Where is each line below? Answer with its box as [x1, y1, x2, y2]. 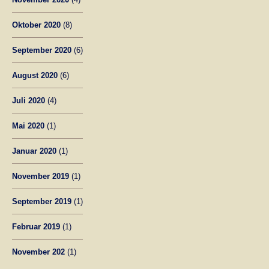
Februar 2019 [12, 222, 60, 231]
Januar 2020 [12, 146, 56, 156]
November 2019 [12, 171, 69, 181]
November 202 [12, 247, 65, 256]
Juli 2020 [12, 95, 45, 105]
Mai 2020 [12, 121, 44, 130]
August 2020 [12, 70, 58, 80]
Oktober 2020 [12, 20, 61, 29]
